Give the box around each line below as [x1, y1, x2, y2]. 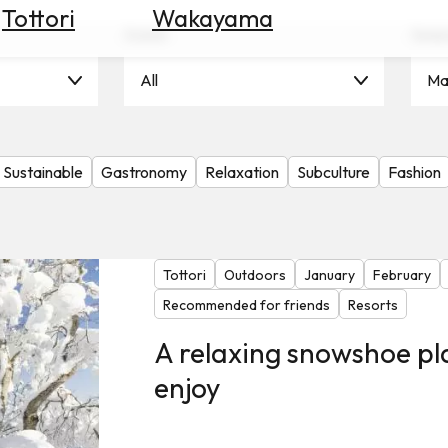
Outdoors [223, 266, 286, 285]
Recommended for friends [162, 296, 330, 315]
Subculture [297, 162, 370, 182]
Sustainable [3, 162, 83, 182]
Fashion [388, 162, 441, 182]
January [303, 266, 355, 285]
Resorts [347, 296, 398, 315]
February [372, 266, 431, 285]
